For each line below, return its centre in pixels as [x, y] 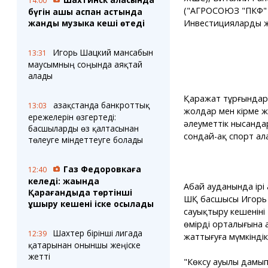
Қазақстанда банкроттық [101, 105]
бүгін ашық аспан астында [85, 12]
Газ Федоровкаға [102, 169]
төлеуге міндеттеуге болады [85, 140]
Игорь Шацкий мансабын [103, 52]
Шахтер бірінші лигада [98, 233]
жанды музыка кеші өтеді [86, 23]
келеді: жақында [63, 181]
